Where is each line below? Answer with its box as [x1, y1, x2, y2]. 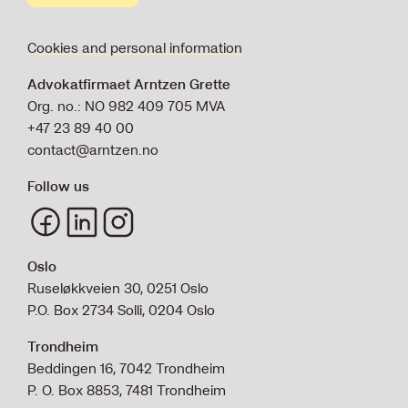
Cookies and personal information [27, 36, 242, 58]
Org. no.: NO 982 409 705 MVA [27, 95, 226, 117]
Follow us [27, 175, 89, 197]
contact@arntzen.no [27, 138, 158, 160]
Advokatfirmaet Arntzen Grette [27, 73, 230, 95]
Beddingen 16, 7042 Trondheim [27, 357, 225, 379]
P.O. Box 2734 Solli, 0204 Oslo [27, 299, 215, 321]
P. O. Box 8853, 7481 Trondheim [27, 379, 226, 401]
